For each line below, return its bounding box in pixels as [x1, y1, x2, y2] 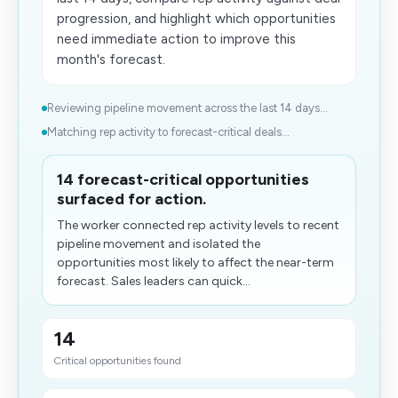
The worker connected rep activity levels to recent [57, 218, 339, 233]
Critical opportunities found [53, 354, 181, 367]
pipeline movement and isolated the [57, 236, 260, 251]
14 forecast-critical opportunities [57, 170, 309, 189]
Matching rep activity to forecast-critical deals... [47, 125, 290, 139]
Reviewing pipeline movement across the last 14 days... [47, 101, 328, 115]
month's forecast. [57, 52, 165, 68]
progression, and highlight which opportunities [57, 11, 336, 27]
